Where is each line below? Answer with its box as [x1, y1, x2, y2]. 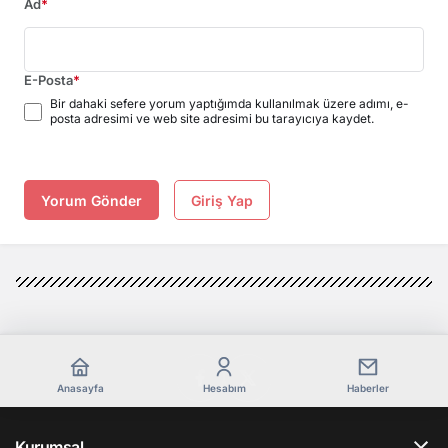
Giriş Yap [191, 192, 253, 210]
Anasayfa [56, 381, 104, 394]
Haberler [347, 381, 389, 394]
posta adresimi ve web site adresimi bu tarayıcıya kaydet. [50, 111, 374, 127]
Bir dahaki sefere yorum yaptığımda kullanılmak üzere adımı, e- [50, 96, 409, 112]
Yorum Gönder [41, 192, 142, 210]
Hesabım [202, 381, 246, 394]
